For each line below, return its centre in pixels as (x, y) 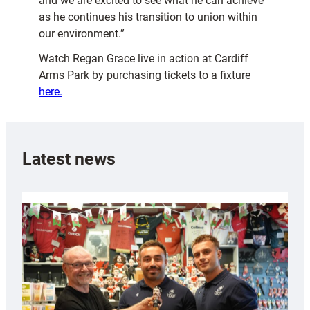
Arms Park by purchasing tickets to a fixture (145, 75)
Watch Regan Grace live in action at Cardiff (144, 59)
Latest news (69, 158)
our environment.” (82, 34)
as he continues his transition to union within (148, 17)
